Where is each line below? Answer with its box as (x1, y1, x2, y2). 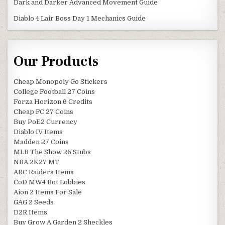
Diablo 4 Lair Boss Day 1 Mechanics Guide (14, 15, 146, 23)
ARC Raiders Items (14, 168, 74, 176)
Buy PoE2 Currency (14, 118, 78, 126)
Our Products (14, 52, 99, 71)
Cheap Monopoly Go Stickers (14, 77, 108, 85)
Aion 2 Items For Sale (14, 188, 82, 196)
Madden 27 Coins (14, 138, 69, 146)
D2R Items (14, 208, 48, 216)
